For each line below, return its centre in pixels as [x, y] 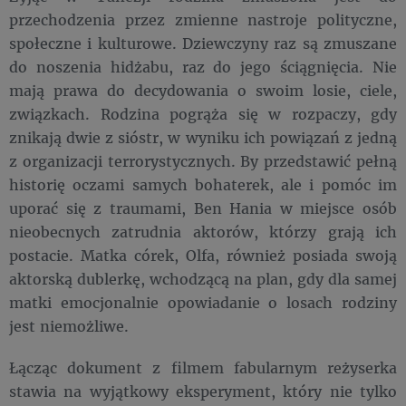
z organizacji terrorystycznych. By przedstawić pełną [203, 161]
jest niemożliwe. [69, 326]
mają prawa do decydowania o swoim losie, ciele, [203, 91]
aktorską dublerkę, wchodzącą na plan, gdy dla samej [203, 279]
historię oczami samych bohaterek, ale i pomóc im [203, 185]
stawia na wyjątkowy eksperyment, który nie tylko [203, 391]
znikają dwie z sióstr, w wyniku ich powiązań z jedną [203, 138]
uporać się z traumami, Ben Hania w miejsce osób [203, 208]
